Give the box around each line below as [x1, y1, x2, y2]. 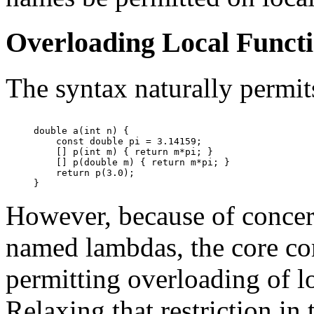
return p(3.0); [34, 167, 135, 178]
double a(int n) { [34, 125, 129, 136]
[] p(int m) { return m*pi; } [34, 146, 213, 157]
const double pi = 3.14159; [34, 135, 202, 146]
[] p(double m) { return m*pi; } [34, 156, 230, 168]
